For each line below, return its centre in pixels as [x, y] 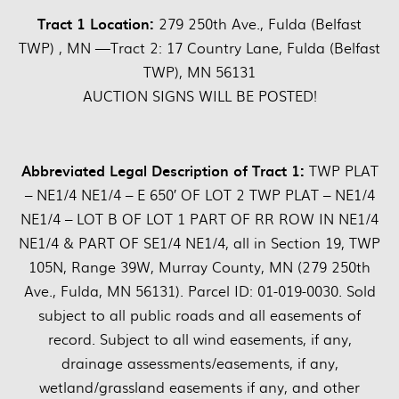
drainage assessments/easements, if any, [199, 363]
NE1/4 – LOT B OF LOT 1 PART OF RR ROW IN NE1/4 [199, 219]
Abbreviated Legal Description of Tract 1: [165, 171]
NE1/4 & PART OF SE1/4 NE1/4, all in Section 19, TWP [199, 243]
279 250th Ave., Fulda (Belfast [260, 24]
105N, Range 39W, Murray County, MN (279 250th [199, 267]
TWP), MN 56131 [199, 72]
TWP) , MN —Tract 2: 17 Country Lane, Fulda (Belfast [199, 48]
